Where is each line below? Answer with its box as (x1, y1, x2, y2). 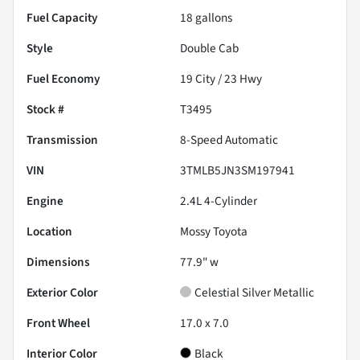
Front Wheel (27, 313, 90, 332)
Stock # (27, 100, 64, 118)
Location (27, 222, 72, 240)
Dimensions (27, 252, 90, 271)
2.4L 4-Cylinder (180, 191, 257, 210)
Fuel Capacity (27, 8, 98, 27)
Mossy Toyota (180, 222, 247, 240)
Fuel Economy (27, 69, 100, 88)
